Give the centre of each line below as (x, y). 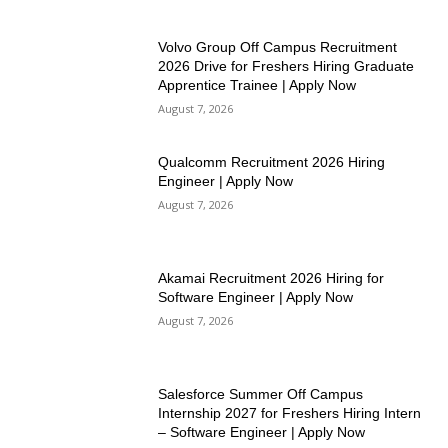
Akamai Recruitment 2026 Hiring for (271, 278)
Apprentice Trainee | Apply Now (257, 84)
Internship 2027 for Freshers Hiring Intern (290, 412)
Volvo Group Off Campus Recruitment (278, 46)
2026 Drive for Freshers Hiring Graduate (286, 65)
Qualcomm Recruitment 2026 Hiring (272, 162)
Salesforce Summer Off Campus (261, 393)
